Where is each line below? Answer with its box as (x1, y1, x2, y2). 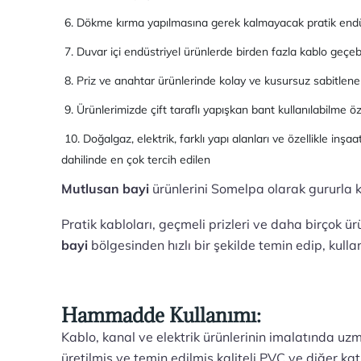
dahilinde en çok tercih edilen (61, 152, 211, 167)
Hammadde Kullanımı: (61, 303, 262, 328)
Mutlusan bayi (61, 180, 153, 197)
